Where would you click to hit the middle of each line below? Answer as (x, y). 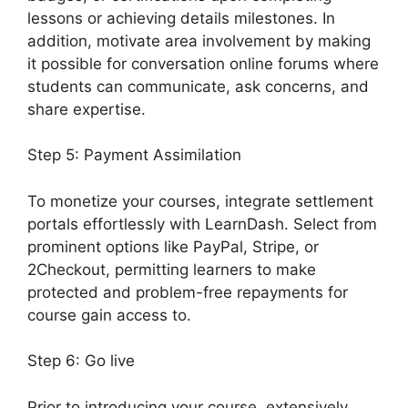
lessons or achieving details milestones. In (181, 18)
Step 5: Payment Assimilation (134, 155)
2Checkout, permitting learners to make (172, 269)
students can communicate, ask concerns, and (198, 86)
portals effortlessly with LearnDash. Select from (202, 224)
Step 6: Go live (81, 361)
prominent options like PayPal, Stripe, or (173, 246)
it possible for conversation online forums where (203, 63)
